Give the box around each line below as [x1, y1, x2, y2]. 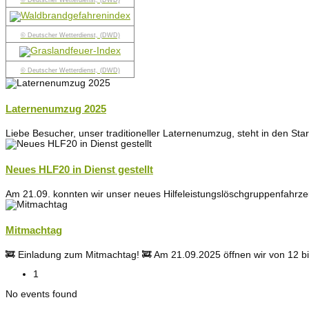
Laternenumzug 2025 [6, 103, 106, 115]
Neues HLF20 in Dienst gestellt [6, 163, 153, 176]
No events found [6, 288, 77, 299]
